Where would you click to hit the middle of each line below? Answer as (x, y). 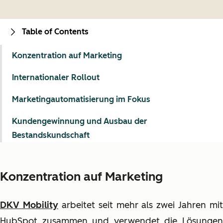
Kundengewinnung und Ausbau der (80, 121)
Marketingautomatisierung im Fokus (81, 99)
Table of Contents (55, 32)
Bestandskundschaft (51, 135)
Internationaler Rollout (56, 77)
